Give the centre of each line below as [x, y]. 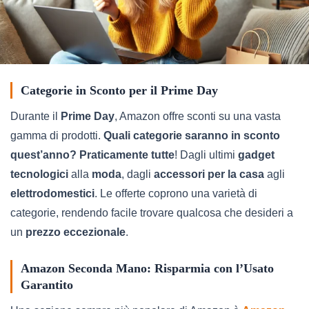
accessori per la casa [209, 174]
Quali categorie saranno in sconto [192, 135]
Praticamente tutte [127, 154]
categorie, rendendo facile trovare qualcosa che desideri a [152, 212]
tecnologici [39, 174]
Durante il [36, 116]
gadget [256, 154]
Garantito [47, 285]
